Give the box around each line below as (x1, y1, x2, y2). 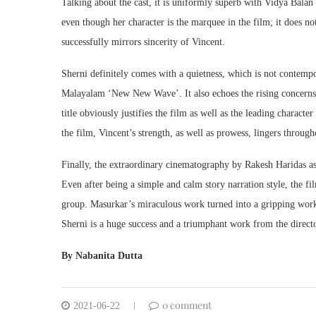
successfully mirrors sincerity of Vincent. (61, 36, 225, 47)
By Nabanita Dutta (61, 250, 142, 261)
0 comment (162, 298, 212, 312)
